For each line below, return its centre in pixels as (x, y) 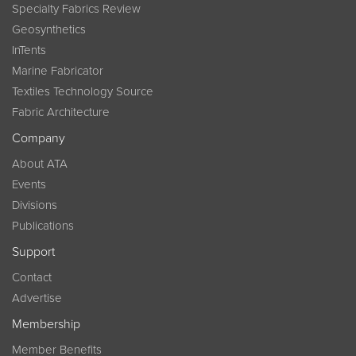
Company (39, 138)
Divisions (35, 205)
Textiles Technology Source (83, 91)
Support (33, 252)
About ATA (40, 164)
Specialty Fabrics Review (76, 9)
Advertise (37, 298)
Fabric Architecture (61, 112)
